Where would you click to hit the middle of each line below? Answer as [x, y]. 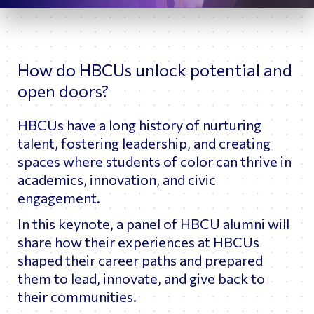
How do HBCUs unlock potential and [155, 69]
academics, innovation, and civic [117, 179]
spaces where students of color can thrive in [155, 161]
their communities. [77, 296]
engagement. [59, 197]
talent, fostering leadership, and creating [144, 143]
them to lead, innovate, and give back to [141, 278]
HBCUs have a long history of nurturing [139, 124]
